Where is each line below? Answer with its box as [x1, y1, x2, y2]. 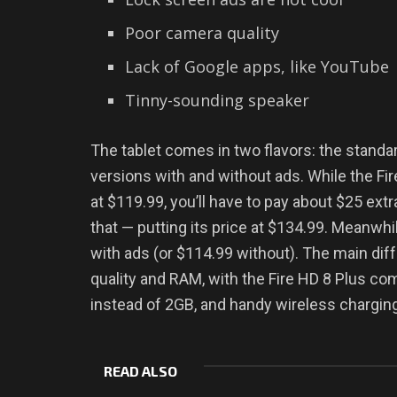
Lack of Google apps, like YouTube [124, 55, 389, 77]
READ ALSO [104, 362, 177, 380]
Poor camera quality [124, 21, 279, 43]
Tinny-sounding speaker [124, 89, 309, 111]
